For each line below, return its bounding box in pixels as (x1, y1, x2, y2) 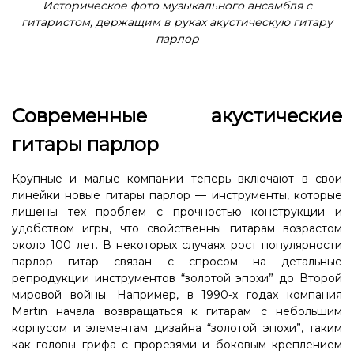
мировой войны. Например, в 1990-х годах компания (12, 287, 342, 302)
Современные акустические (12, 104, 342, 127)
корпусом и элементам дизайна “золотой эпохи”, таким (12, 320, 342, 335)
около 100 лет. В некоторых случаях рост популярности (12, 237, 342, 252)
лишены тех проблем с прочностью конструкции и (12, 204, 342, 219)
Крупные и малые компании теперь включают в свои (12, 171, 342, 186)
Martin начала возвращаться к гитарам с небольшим (12, 303, 342, 318)
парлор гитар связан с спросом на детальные (12, 254, 342, 269)
